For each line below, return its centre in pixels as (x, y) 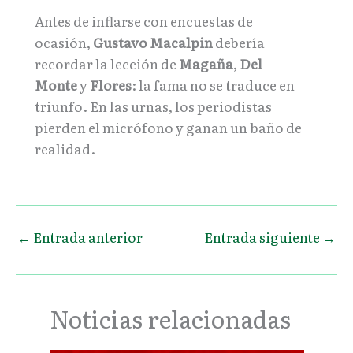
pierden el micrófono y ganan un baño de (168, 128)
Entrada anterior (87, 236)
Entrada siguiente (263, 236)
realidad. (65, 149)
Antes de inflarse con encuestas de (144, 21)
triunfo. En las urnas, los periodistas (153, 106)
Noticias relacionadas (170, 319)
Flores (111, 85)
